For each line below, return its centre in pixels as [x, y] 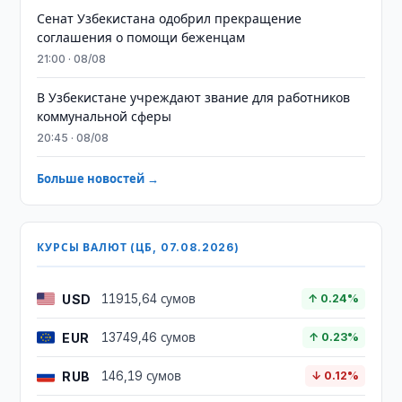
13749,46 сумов [149, 337]
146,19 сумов [142, 376]
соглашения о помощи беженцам [141, 37]
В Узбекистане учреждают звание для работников [194, 97]
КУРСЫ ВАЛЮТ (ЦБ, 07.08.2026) [138, 247]
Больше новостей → [98, 179]
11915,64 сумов [149, 299]
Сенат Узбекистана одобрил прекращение [170, 18]
